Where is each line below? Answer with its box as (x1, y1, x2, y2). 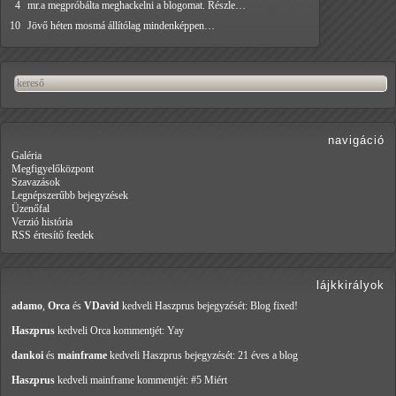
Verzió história (11, 216, 72, 229)
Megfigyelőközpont (11, 163, 94, 176)
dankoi (11, 349, 43, 362)
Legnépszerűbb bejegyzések (11, 189, 128, 202)
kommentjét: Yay (113, 324, 184, 338)
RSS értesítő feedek (11, 229, 94, 242)
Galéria (11, 149, 42, 163)
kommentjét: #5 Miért (137, 374, 227, 387)
